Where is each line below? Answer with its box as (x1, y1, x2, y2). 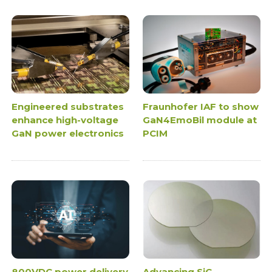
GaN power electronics (12, 127, 124, 139)
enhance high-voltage (12, 114, 119, 126)
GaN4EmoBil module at (143, 114, 257, 126)
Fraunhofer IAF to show (143, 100, 259, 112)
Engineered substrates (12, 100, 124, 112)
